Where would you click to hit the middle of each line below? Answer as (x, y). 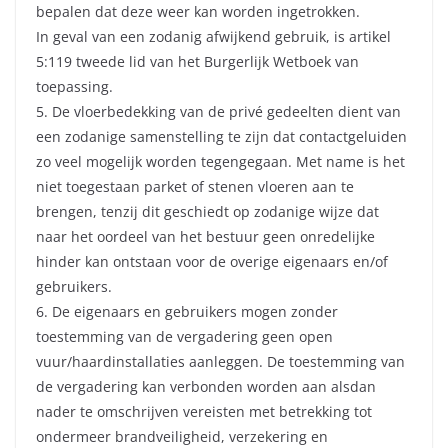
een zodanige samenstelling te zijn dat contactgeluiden (221, 137)
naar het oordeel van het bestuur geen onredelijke (205, 237)
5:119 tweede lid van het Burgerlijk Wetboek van (197, 62)
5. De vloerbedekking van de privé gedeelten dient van (218, 112)
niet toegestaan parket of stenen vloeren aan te (195, 187)
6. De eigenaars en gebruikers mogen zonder (187, 312)
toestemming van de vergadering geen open (184, 337)
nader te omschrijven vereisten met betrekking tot (204, 412)
